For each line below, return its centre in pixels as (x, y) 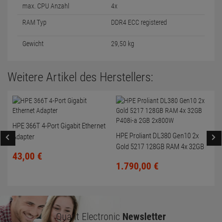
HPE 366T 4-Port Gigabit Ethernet (59, 126)
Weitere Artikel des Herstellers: (80, 77)
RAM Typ (34, 22)
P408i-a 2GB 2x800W (145, 158)
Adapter (24, 137)
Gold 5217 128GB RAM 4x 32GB (160, 147)
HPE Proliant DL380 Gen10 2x (157, 136)
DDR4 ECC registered (139, 22)
